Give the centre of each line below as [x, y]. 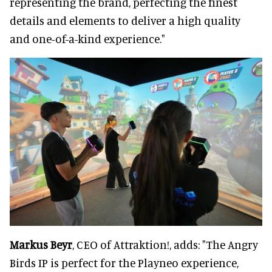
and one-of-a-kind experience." [87, 39]
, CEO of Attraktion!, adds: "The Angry [165, 245]
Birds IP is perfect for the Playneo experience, [124, 263]
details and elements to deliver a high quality [125, 20]
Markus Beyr [41, 245]
